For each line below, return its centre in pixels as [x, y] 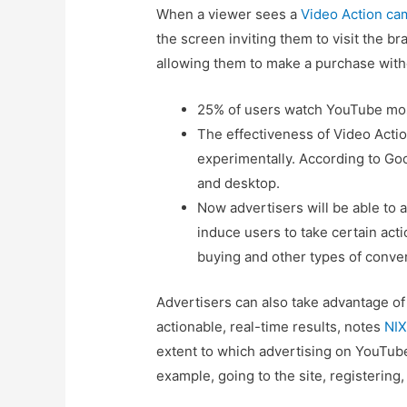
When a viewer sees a [227, 15]
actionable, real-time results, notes [271, 326]
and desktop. [239, 184]
